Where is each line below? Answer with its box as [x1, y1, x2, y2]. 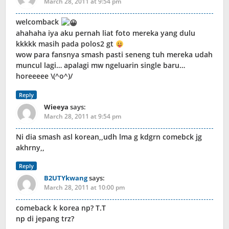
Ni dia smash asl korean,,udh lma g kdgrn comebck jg [16, 131, 202, 142]
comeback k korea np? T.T [16, 202, 106, 213]
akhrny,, [16, 142, 44, 152]
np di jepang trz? [16, 213, 74, 223]
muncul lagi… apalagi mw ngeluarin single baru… [16, 60, 185, 71]
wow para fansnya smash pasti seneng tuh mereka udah [16, 50, 213, 60]
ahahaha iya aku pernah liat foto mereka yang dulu [16, 28, 195, 38]
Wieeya [44, 102, 68, 111]
